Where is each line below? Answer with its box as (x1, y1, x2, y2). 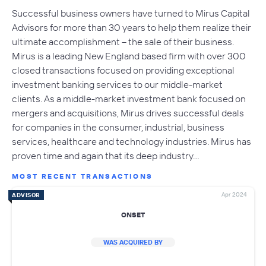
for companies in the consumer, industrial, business (12, 121, 224, 134)
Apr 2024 (221, 191, 247, 199)
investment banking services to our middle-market (12, 78, 223, 91)
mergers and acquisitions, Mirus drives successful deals (12, 107, 244, 119)
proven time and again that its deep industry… (12, 150, 199, 162)
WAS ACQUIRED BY (103, 238, 163, 247)
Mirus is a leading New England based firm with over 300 (12, 50, 246, 62)
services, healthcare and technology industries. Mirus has (12, 135, 251, 148)
